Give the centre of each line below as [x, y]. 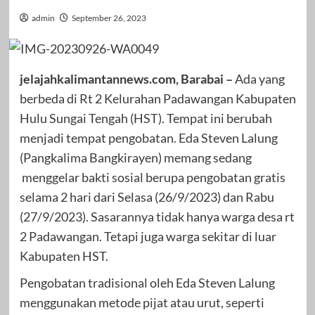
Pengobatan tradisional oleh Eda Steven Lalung [147, 282]
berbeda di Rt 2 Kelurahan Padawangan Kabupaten [157, 98]
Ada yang [258, 78]
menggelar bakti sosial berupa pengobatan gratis [152, 177]
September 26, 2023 [109, 18]
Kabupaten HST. [64, 256]
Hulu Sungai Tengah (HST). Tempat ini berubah [146, 118]
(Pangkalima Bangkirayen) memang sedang [135, 157]
